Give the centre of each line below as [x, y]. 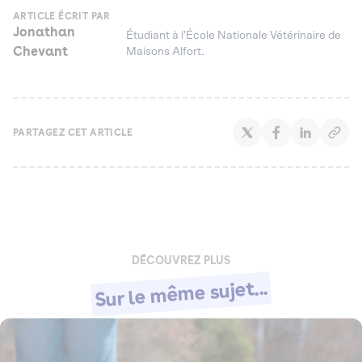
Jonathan [44, 32]
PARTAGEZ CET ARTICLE [73, 132]
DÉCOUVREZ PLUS [181, 260]
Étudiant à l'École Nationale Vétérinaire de [234, 35]
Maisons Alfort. [166, 51]
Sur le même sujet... [181, 294]
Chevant [40, 51]
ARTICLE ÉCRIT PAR [62, 16]
